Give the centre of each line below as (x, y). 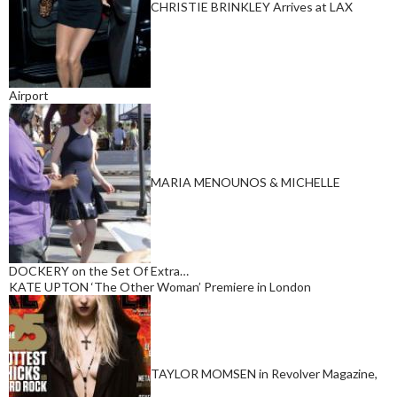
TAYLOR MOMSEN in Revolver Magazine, (264, 373)
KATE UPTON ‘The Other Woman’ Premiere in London (160, 286)
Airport (29, 95)
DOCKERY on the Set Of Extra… (99, 270)
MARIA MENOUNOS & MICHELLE (245, 182)
